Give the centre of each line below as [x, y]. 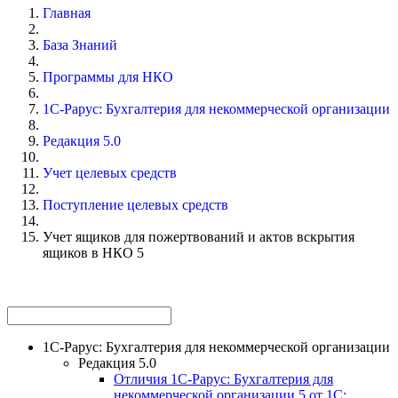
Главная [67, 12]
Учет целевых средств [110, 172]
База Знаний [80, 44]
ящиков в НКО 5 [93, 252]
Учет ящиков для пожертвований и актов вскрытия [199, 236]
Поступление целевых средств [135, 204]
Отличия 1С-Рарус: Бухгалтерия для [223, 378]
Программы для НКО [108, 76]
